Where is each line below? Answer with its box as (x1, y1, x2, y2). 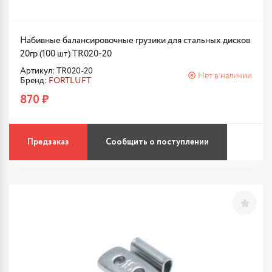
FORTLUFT (49, 76, 91, 85)
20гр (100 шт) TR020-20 (20, 49, 112, 58)
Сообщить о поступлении (106, 136, 209, 148)
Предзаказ (27, 136, 69, 148)
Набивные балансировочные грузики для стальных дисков (20, 36, 250, 45)
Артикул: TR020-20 (20, 67, 93, 75)
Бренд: (20, 76, 49, 85)
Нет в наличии (198, 72, 252, 80)
